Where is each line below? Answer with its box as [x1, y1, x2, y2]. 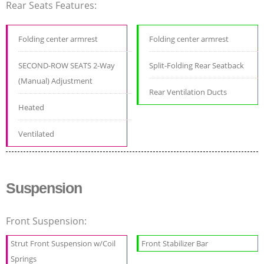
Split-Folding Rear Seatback [149, 60, 245, 71]
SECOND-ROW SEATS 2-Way [18, 60, 115, 71]
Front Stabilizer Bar [141, 237, 209, 249]
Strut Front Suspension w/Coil [11, 237, 115, 249]
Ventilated [18, 128, 54, 139]
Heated [18, 101, 44, 113]
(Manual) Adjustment [18, 75, 93, 86]
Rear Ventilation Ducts [149, 86, 227, 97]
